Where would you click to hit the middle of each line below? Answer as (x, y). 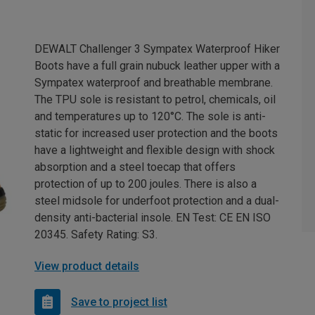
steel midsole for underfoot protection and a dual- (157, 201)
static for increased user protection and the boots (156, 134)
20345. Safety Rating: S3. (96, 235)
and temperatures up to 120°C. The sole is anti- (150, 117)
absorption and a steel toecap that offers (135, 167)
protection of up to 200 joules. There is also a (146, 184)
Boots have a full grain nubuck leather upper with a (157, 66)
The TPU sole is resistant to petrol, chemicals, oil (155, 100)
